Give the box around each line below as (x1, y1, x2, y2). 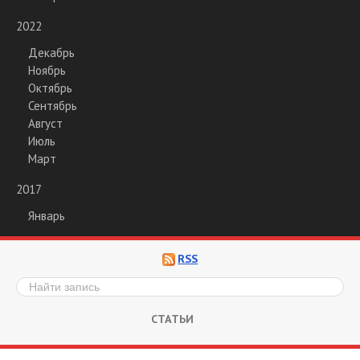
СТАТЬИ (150, 310, 194, 326)
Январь (28, 207, 65, 223)
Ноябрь (28, 62, 66, 78)
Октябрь (28, 80, 72, 96)
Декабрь (28, 44, 75, 60)
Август (28, 115, 63, 131)
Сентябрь (28, 97, 77, 113)
